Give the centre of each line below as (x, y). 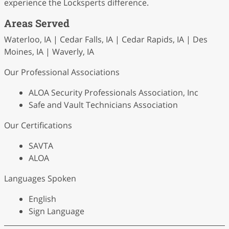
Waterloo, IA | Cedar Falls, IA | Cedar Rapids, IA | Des (106, 39)
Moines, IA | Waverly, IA (49, 52)
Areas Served (37, 23)
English (42, 199)
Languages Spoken (40, 178)
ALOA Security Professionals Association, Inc (113, 93)
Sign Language (56, 211)
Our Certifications (38, 125)
